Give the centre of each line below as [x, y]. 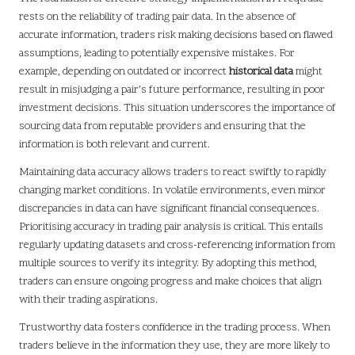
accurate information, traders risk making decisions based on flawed [176, 36]
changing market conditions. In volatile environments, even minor [172, 191]
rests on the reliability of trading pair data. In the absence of [158, 17]
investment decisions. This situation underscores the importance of [177, 109]
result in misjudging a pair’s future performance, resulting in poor [172, 90]
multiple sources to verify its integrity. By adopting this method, [168, 264]
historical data [261, 72]
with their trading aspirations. [88, 300]
